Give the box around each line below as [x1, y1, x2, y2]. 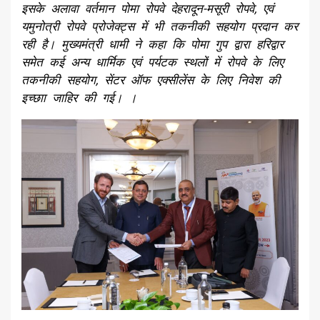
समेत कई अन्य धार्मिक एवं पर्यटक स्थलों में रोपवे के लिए [21, 54, 284, 69]
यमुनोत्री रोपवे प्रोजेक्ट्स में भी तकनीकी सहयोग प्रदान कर [21, 19, 298, 34]
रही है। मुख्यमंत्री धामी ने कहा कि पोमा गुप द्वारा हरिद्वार [21, 36, 284, 51]
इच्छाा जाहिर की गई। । [21, 90, 136, 105]
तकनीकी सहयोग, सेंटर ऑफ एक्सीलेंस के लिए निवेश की [21, 72, 280, 87]
